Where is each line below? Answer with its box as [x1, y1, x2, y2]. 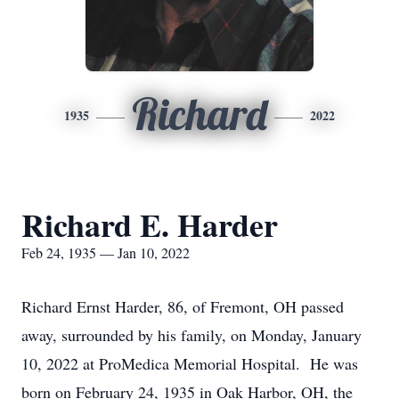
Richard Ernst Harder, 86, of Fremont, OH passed [21, 296, 344, 317]
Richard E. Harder [21, 201, 278, 248]
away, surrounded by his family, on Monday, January [21, 324, 362, 346]
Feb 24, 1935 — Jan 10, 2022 [21, 243, 190, 262]
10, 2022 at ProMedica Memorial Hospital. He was [21, 353, 358, 374]
